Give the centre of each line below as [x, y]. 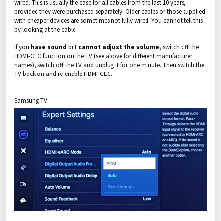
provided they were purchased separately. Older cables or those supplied [110, 12]
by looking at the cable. [46, 29]
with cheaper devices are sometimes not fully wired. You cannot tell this [109, 20]
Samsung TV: [32, 100]
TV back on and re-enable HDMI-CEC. [63, 74]
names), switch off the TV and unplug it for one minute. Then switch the [109, 65]
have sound [49, 47]
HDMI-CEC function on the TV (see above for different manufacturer [103, 56]
